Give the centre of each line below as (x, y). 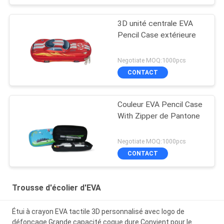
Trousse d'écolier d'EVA (56, 188)
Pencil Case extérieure (157, 35)
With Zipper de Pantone (159, 116)
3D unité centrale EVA (155, 24)
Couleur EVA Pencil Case (160, 105)
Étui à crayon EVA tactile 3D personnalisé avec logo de (98, 212)
